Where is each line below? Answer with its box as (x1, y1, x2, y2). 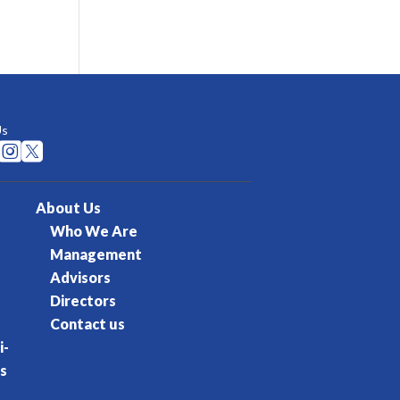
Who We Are (50, 222, 138, 240)
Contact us (50, 315, 126, 333)
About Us (36, 199, 102, 217)
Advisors (50, 269, 112, 287)
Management (50, 246, 143, 263)
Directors (50, 292, 117, 310)
